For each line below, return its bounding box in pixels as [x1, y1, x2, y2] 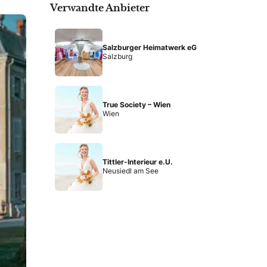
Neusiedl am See [103, 166, 159, 176]
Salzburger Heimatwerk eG [103, 42, 197, 53]
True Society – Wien [103, 100, 170, 110]
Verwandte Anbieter [50, 3, 150, 13]
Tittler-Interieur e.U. [103, 157, 173, 167]
